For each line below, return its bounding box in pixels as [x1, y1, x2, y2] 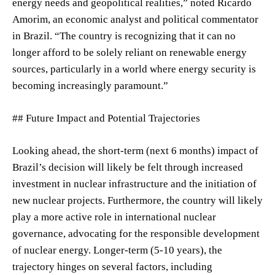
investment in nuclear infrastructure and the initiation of [12, 177, 257, 190]
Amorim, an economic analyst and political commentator [12, 13, 258, 25]
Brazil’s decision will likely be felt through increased [12, 161, 243, 173]
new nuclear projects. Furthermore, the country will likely [12, 194, 263, 206]
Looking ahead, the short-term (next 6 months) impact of [12, 144, 258, 157]
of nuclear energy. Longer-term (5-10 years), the [12, 244, 222, 256]
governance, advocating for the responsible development [12, 227, 260, 239]
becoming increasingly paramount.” [12, 79, 168, 91]
